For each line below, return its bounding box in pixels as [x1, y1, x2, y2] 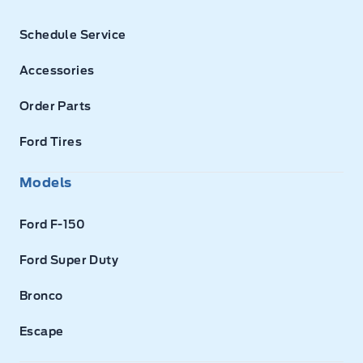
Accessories [19, 64, 95, 78]
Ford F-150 [19, 217, 85, 231]
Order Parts [19, 100, 92, 113]
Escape [19, 324, 64, 338]
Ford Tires [19, 135, 82, 149]
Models [19, 174, 72, 190]
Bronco [19, 288, 63, 302]
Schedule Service [19, 28, 126, 42]
